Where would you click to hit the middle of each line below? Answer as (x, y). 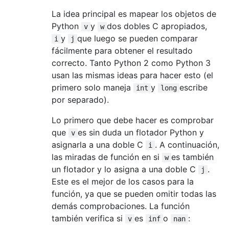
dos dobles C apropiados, (157, 26)
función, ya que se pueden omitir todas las (134, 193)
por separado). (80, 99)
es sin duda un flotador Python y (141, 132)
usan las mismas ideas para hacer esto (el (132, 75)
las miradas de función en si (107, 157)
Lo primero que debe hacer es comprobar (133, 120)
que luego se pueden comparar (138, 38)
